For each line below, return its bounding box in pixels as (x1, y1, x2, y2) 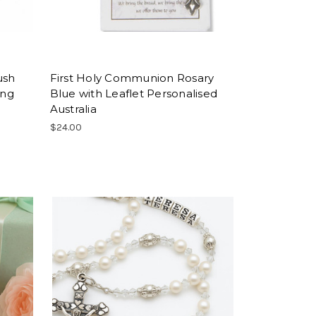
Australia (49, 102, 97, 116)
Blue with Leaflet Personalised (49, 87, 218, 101)
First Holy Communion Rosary (49, 71, 214, 85)
